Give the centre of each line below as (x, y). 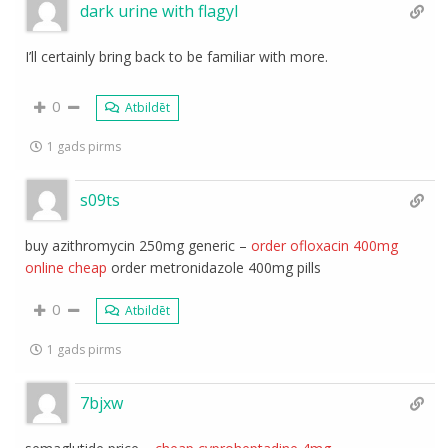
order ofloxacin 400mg (325, 245)
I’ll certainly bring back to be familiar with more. (177, 56)
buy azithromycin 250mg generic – (138, 245)
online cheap (66, 267)
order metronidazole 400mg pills (214, 267)
